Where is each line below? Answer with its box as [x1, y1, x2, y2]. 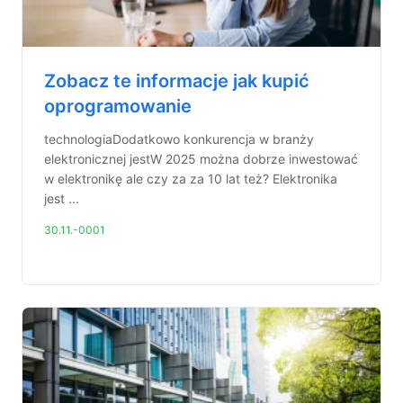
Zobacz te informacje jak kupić [44, 70, 309, 92]
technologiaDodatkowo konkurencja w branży [44, 131, 314, 147]
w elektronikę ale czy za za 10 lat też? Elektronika [44, 171, 337, 186]
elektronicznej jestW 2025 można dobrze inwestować [44, 151, 358, 166]
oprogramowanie [44, 95, 192, 117]
